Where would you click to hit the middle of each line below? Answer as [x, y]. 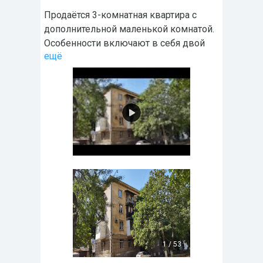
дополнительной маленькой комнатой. [129, 29]
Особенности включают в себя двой [124, 43]
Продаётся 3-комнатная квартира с [120, 15]
